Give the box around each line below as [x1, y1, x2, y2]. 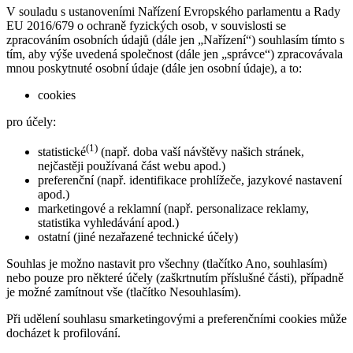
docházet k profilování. [6, 326, 121, 340]
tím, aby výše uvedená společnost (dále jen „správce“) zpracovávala [6, 47, 343, 61]
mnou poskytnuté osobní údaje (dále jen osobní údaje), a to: [6, 61, 302, 75]
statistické [38, 145, 86, 159]
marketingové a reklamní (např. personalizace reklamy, [38, 202, 309, 216]
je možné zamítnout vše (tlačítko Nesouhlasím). [6, 285, 241, 299]
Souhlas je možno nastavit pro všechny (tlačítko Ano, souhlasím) [6, 257, 327, 271]
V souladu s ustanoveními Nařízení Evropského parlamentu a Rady [6, 5, 340, 18]
